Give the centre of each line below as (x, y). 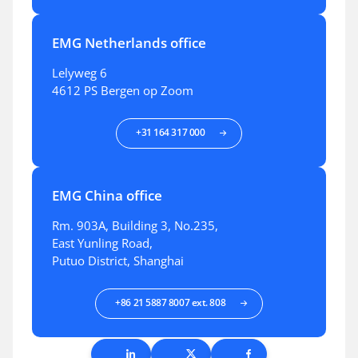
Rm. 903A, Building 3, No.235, (135, 225)
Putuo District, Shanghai (118, 261)
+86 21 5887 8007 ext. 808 (171, 302)
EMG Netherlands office (129, 43)
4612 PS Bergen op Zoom (123, 90)
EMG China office (107, 195)
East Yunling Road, (102, 243)
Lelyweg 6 (80, 73)
